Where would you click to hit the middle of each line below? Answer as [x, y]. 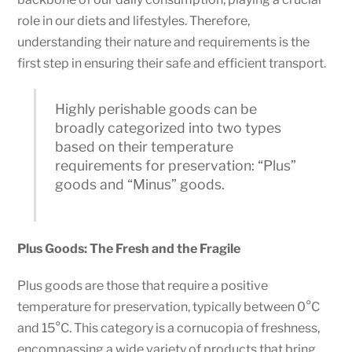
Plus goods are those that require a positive [143, 285]
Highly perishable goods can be [156, 109]
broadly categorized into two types [169, 128]
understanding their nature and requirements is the [164, 42]
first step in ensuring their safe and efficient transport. [172, 63]
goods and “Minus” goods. [140, 185]
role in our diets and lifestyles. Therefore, [134, 20]
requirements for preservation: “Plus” [176, 166]
